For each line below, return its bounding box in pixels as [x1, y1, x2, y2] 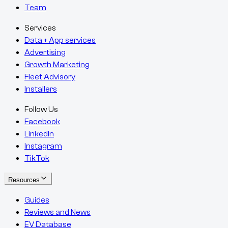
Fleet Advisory [24, 72, 75, 82]
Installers [24, 84, 57, 94]
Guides [24, 195, 49, 205]
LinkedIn [24, 129, 54, 139]
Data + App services [24, 36, 96, 45]
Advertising [24, 48, 66, 58]
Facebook [24, 117, 60, 127]
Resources [8, 176, 40, 184]
